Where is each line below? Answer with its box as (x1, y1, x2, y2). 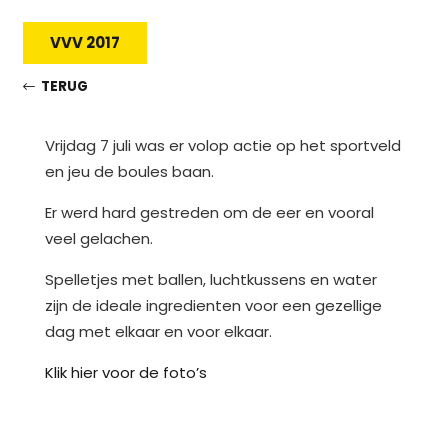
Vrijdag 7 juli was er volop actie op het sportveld (45, 135, 401, 157)
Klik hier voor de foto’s (45, 362, 207, 384)
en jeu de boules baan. (45, 161, 214, 183)
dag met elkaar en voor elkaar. (45, 321, 272, 343)
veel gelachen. (45, 228, 153, 250)
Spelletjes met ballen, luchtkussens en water (45, 269, 377, 291)
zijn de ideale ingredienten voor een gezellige (45, 295, 382, 317)
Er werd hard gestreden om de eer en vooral (45, 202, 374, 224)
